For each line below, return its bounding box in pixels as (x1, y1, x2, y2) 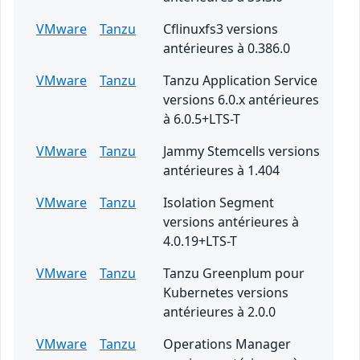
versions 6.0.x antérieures (163, 91, 319, 109)
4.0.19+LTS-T (163, 232, 237, 251)
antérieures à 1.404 (163, 162, 280, 180)
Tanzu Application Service (163, 72, 317, 90)
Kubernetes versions (163, 284, 288, 302)
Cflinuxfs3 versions (163, 20, 278, 39)
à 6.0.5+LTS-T (163, 110, 240, 129)
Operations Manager (163, 335, 291, 354)
